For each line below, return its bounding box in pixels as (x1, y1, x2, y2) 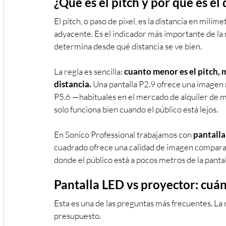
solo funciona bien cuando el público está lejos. (54, 103, 218, 115)
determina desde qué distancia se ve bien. (54, 40, 202, 51)
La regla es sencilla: (54, 66, 124, 77)
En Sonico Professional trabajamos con (54, 129, 193, 140)
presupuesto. (54, 210, 101, 221)
